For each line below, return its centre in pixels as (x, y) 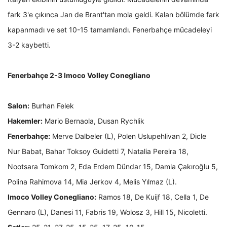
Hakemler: (25, 121)
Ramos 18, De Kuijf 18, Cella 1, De (153, 197)
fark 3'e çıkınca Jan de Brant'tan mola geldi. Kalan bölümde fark (113, 15)
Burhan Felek (52, 106)
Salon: (18, 106)
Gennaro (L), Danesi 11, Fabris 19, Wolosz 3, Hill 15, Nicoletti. (107, 212)
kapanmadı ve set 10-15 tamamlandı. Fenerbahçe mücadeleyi (110, 30)
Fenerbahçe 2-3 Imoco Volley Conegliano (79, 75)
